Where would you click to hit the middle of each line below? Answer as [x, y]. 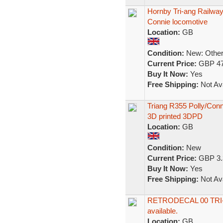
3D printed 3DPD [175, 116]
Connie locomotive [177, 22]
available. [162, 211]
